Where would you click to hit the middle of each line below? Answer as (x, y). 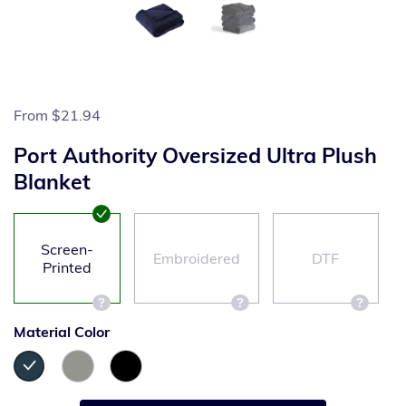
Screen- (67, 249)
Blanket (52, 182)
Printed (67, 267)
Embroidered (196, 258)
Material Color (62, 332)
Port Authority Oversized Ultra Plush (195, 155)
